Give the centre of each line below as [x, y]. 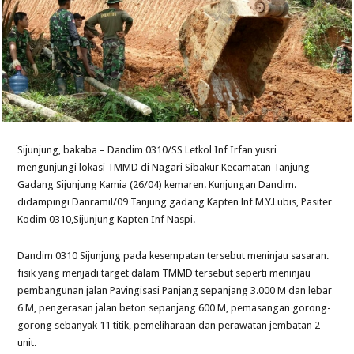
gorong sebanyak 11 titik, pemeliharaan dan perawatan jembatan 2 [169, 325]
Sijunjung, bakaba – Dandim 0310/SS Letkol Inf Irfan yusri [147, 149]
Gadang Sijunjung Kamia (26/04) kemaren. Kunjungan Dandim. [157, 184]
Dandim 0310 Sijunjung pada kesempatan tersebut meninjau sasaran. [173, 255]
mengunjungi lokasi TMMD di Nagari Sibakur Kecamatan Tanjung [164, 167]
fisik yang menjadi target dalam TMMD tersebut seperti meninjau [164, 273]
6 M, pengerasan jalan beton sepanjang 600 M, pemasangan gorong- [175, 307]
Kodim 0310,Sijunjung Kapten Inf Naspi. [107, 219]
